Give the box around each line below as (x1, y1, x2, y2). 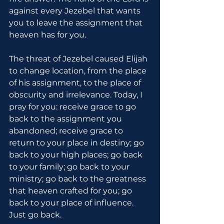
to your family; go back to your (9, 162, 131, 171)
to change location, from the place (9, 66, 148, 75)
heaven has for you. (9, 30, 86, 39)
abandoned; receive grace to (9, 126, 125, 135)
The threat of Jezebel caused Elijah (9, 54, 149, 63)
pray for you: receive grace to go (9, 102, 138, 111)
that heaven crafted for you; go (9, 186, 134, 195)
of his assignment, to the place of (9, 78, 143, 87)
